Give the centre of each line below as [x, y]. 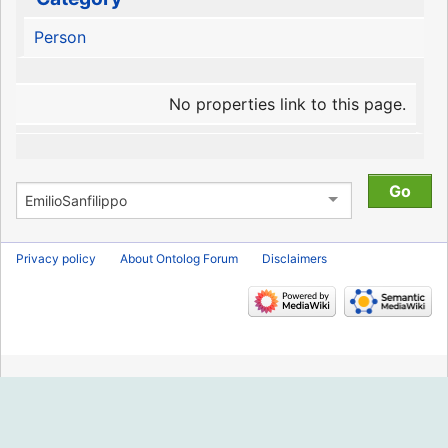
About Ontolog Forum [179, 258]
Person [59, 37]
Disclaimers [294, 258]
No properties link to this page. [288, 103]
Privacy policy [56, 258]
